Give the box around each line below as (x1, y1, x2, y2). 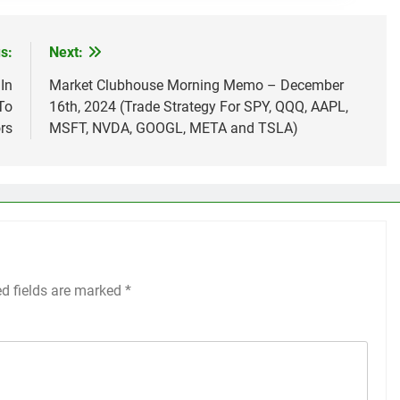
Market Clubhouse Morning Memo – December (48, 76, 344, 94)
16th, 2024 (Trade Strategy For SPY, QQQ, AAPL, (48, 97, 348, 115)
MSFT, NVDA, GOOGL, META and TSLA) (48, 119, 298, 137)
